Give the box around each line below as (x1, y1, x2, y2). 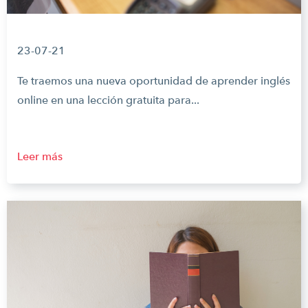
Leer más (17, 150, 63, 163)
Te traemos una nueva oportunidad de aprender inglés (17, 74, 290, 87)
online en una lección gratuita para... (17, 93, 199, 107)
